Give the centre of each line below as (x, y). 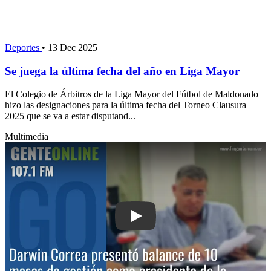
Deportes (23, 48)
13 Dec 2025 (73, 48)
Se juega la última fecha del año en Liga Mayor (122, 71)
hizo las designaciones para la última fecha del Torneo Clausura (126, 105)
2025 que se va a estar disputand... (70, 116)
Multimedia (27, 137)
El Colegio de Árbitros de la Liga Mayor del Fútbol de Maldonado (132, 94)
